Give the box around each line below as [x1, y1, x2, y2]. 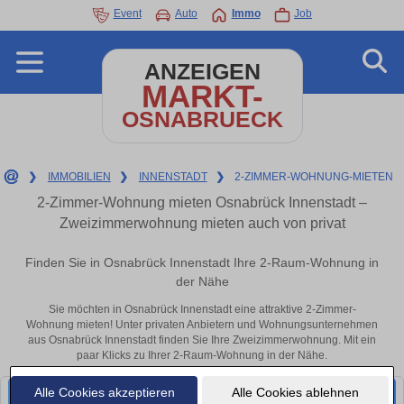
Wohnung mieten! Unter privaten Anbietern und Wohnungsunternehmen [26, 318, 378, 332]
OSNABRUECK [121, 107, 283, 132]
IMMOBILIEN [47, 170, 111, 183]
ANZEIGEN [143, 60, 261, 84]
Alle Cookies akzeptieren [33, 384, 175, 399]
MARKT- [141, 78, 263, 114]
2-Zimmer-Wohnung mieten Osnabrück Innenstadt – [37, 195, 367, 210]
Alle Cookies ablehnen [231, 384, 359, 399]
